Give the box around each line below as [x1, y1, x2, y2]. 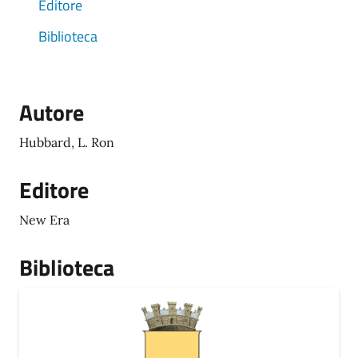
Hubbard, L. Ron [19, 134, 114, 150]
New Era [19, 212, 70, 228]
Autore [19, 95, 84, 129]
